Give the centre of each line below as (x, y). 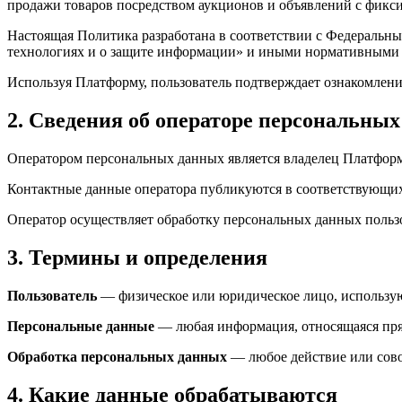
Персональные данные (81, 326)
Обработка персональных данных (117, 357)
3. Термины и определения (137, 258)
